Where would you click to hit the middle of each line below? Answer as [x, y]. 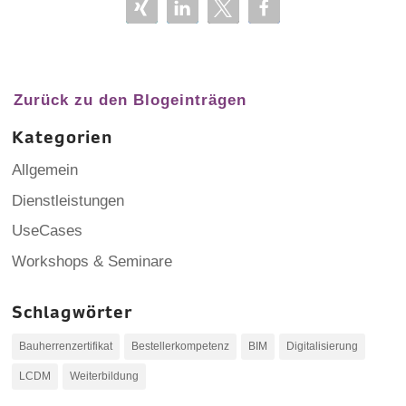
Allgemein [45, 170]
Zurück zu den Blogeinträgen [130, 101]
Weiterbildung [105, 376]
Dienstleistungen [68, 200]
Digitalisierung [323, 346]
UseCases [48, 231]
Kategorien [63, 138]
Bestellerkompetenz [181, 346]
